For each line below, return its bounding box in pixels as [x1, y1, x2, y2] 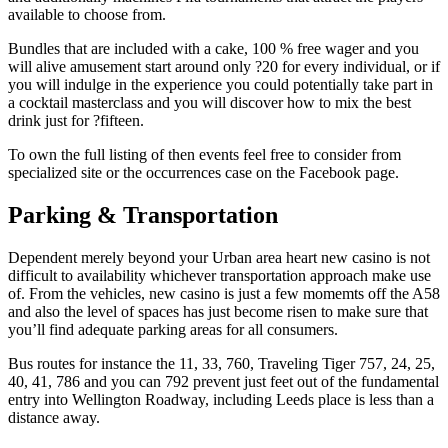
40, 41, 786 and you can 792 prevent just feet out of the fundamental [8, 373, 439, 391]
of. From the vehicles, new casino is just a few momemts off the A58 [8, 285, 440, 303]
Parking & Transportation [8, 202, 278, 229]
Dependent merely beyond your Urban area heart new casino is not [8, 249, 430, 267]
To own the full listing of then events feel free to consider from [8, 146, 401, 164]
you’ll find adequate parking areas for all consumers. [8, 321, 338, 339]
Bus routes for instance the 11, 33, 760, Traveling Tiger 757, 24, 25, [8, 355, 435, 373]
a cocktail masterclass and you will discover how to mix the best [8, 94, 411, 112]
